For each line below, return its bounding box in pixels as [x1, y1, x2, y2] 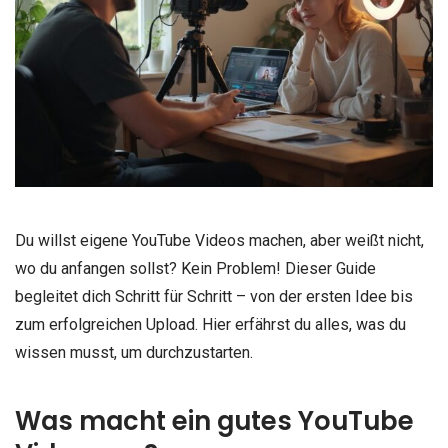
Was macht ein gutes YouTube [15, 402, 414, 439]
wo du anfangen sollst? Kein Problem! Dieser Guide [15, 258, 376, 278]
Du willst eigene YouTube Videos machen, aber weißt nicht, [15, 230, 424, 250]
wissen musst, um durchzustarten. [15, 342, 253, 362]
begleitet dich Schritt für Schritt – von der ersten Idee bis [15, 286, 413, 306]
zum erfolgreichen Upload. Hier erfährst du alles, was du [15, 314, 406, 334]
